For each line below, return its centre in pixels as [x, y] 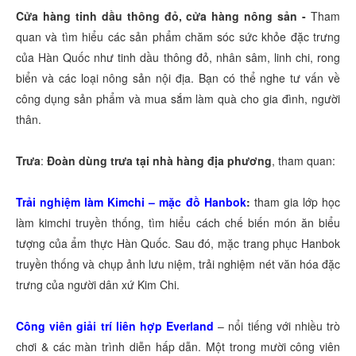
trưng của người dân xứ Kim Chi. [98, 285]
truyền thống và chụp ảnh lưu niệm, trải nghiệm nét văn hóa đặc [178, 264]
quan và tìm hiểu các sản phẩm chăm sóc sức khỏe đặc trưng [178, 37]
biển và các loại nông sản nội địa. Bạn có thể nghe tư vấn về [178, 78]
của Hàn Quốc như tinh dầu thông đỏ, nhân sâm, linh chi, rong [178, 58]
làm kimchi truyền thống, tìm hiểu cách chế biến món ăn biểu [178, 223]
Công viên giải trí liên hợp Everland [115, 326]
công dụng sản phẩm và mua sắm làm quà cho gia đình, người [178, 99]
